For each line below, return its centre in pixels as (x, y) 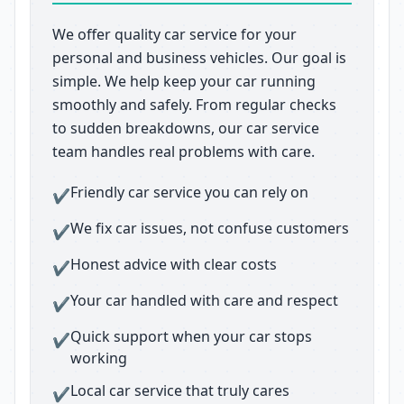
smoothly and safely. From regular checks (194, 105)
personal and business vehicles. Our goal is (199, 58)
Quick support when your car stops (191, 336)
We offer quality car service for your (174, 34)
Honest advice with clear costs (174, 264)
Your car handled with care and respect (204, 300)
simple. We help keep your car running (184, 81)
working (99, 358)
